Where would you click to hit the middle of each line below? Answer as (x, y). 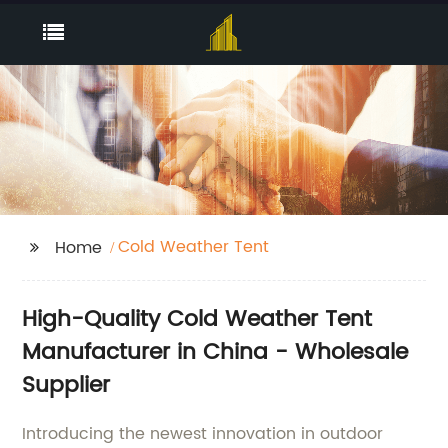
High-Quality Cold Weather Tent (197, 319)
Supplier (66, 385)
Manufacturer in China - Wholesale (215, 352)
